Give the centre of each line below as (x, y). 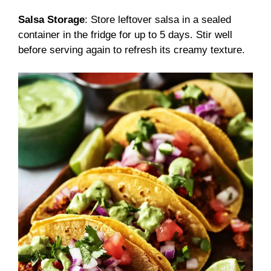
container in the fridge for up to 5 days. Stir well (125, 34)
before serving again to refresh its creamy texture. (132, 50)
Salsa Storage (51, 19)
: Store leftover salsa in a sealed (158, 19)
